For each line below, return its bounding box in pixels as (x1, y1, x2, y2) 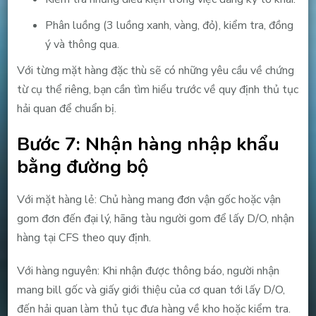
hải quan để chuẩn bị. (16, 100, 116, 116)
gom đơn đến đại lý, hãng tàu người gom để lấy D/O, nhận (16, 210, 294, 226)
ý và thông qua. (44, 36, 119, 52)
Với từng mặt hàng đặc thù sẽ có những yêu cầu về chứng (16, 62, 294, 78)
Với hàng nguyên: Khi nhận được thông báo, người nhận (16, 262, 279, 279)
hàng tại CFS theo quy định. (16, 229, 151, 245)
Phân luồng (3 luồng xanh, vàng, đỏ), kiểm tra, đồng (44, 17, 293, 33)
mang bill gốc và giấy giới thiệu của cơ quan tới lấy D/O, (16, 281, 285, 298)
